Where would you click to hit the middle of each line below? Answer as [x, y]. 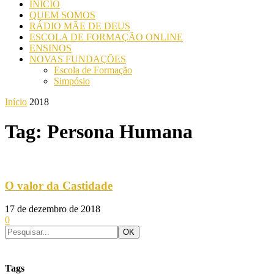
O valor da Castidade [59, 185]
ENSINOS [50, 48]
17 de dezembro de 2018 [53, 209]
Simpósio [72, 81]
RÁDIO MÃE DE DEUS [80, 26]
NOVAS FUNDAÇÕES [78, 59]
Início [16, 102]
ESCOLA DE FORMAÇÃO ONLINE [106, 37]
